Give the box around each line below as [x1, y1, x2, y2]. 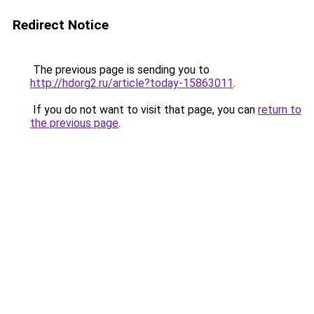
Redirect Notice [13, 17, 109, 33]
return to [258, 103, 301, 116]
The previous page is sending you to [30, 63, 210, 76]
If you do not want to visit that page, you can [30, 103, 258, 116]
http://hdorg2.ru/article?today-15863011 [30, 76, 233, 90]
